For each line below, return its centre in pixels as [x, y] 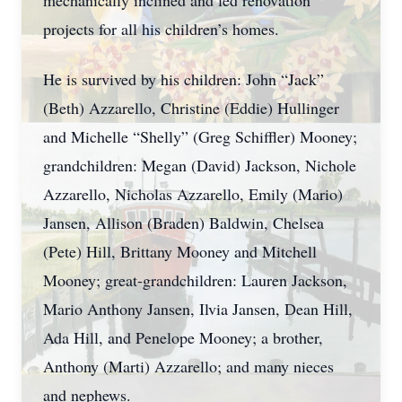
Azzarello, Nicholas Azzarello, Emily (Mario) [193, 194]
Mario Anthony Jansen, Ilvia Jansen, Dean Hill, [198, 309]
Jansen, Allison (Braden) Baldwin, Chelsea [184, 223]
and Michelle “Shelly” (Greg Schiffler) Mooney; [200, 136]
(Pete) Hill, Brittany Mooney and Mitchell [180, 251]
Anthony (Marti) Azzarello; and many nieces [188, 366]
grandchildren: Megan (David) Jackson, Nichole [200, 165]
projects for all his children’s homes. [161, 29]
